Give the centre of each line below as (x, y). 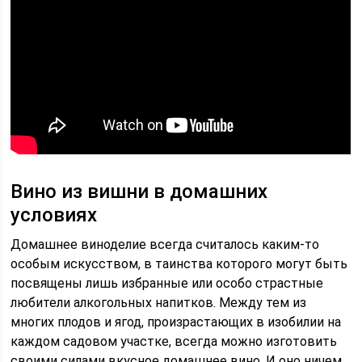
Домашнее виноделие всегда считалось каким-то (165, 244)
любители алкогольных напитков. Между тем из (159, 303)
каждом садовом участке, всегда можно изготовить (174, 341)
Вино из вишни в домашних (139, 192)
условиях (54, 215)
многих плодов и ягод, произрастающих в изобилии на (176, 322)
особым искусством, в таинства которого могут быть (179, 264)
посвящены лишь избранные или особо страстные (167, 283)
